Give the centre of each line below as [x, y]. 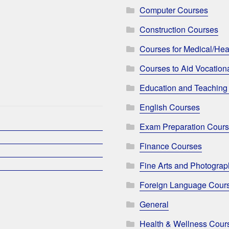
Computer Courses [174, 10]
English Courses [170, 107]
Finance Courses [171, 146]
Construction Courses [179, 30]
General [154, 204]
